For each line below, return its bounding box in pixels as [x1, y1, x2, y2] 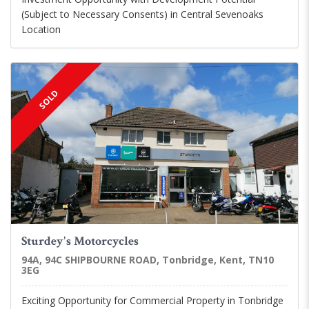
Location [21, 23, 61, 37]
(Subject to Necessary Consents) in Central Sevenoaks [21, 8, 263, 21]
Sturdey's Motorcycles [21, 233, 139, 250]
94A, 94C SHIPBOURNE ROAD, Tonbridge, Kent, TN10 [21, 253, 274, 267]
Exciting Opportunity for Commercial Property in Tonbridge [21, 294, 283, 308]
